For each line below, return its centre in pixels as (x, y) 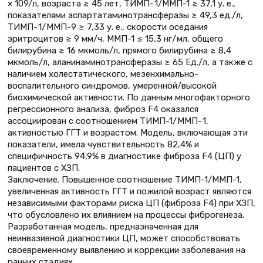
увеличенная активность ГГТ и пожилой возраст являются (129, 191)
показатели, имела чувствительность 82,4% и (103, 144)
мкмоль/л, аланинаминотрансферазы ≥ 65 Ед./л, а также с (130, 62)
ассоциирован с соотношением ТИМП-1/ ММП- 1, (108, 121)
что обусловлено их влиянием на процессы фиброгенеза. (126, 215)
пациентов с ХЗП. (44, 168)
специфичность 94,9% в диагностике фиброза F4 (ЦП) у (124, 156)
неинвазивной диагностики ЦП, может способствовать (124, 238)
